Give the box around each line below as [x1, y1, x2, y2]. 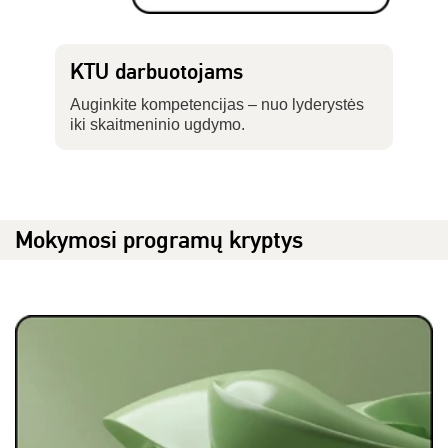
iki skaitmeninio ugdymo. [69, 116, 245, 134]
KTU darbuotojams [69, 58, 243, 87]
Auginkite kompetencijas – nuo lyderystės [69, 96, 364, 114]
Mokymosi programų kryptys [15, 225, 303, 256]
